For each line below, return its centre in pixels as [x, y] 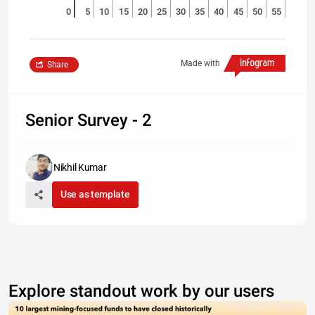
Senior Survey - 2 [89, 120]
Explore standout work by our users [141, 291]
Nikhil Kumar [80, 167]
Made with [200, 63]
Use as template [95, 194]
